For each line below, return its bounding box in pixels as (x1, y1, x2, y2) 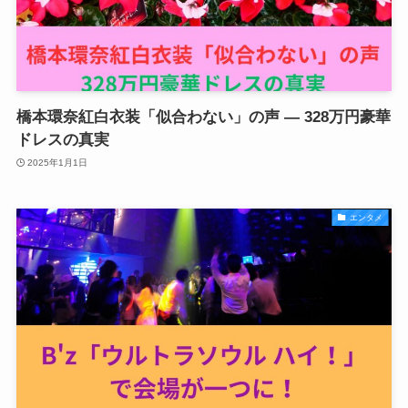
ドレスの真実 (15, 131, 109, 149)
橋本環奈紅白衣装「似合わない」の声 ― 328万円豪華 (15, 108, 391, 127)
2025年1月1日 (27, 157, 88, 168)
